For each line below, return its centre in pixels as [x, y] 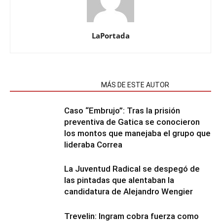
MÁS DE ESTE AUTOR [135, 85]
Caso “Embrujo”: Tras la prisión [122, 110]
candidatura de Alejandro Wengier [129, 191]
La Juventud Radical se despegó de [132, 169]
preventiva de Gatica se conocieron [132, 122]
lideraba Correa [93, 145]
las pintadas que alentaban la [119, 180]
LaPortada [110, 36]
